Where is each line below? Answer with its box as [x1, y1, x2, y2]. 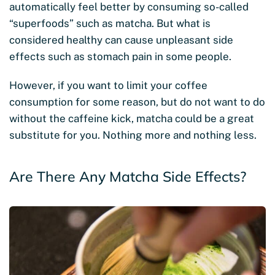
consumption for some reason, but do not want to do [9, 96, 265, 109]
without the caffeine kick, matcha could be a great [9, 112, 254, 125]
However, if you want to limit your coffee [9, 79, 207, 92]
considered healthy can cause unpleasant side [9, 34, 233, 47]
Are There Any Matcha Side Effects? [9, 168, 246, 186]
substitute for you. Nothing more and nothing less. [9, 129, 257, 142]
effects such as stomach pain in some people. [9, 50, 231, 63]
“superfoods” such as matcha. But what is [9, 17, 211, 30]
